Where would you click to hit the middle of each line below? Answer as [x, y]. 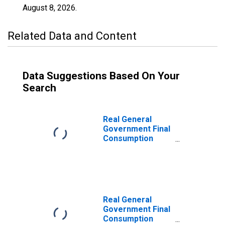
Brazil [114, 157]
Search [39, 88]
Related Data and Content [72, 36]
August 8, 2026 [49, 8]
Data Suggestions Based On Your [101, 76]
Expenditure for [133, 148]
